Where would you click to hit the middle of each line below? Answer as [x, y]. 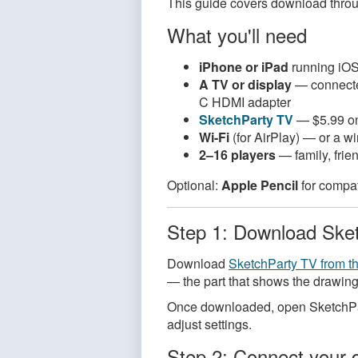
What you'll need [237, 35]
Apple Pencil [260, 185]
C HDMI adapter [245, 102]
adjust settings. [209, 324]
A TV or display [245, 84]
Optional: [194, 185]
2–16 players [237, 155]
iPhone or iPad [244, 67]
